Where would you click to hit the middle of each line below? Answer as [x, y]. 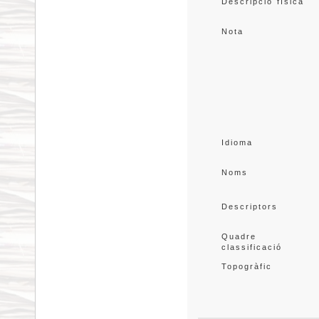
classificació [251, 247]
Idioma [237, 142]
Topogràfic [246, 266]
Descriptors [249, 206]
